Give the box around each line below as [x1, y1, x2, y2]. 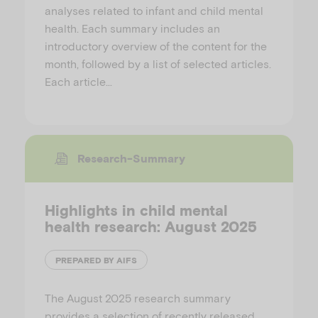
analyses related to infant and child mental [45, 4, 263, 18]
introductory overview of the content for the [45, 39, 267, 53]
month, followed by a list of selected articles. [45, 57, 271, 71]
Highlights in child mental [45, 202, 228, 220]
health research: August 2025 [45, 218, 257, 236]
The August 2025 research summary [45, 291, 231, 305]
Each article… [45, 75, 112, 89]
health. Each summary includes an [45, 21, 220, 35]
